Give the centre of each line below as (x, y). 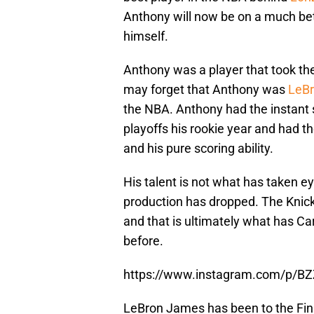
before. (143, 241)
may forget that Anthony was (206, 90)
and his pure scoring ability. (198, 149)
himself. (146, 36)
